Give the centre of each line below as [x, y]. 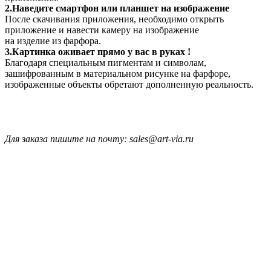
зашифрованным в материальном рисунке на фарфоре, [118, 73]
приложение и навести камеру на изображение [102, 30]
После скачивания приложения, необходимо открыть [114, 19]
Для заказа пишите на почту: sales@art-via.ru [99, 139]
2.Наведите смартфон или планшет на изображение [117, 8]
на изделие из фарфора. [53, 41]
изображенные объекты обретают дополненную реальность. [129, 84]
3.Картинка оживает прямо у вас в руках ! [98, 51]
